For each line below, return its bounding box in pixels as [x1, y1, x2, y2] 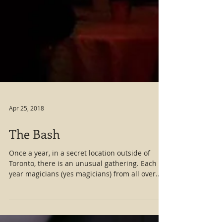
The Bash [9, 150, 60, 167]
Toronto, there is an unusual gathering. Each [9, 183, 157, 193]
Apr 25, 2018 [9, 129, 44, 137]
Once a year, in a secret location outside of [9, 173, 150, 182]
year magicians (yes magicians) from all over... [9, 194, 162, 203]
